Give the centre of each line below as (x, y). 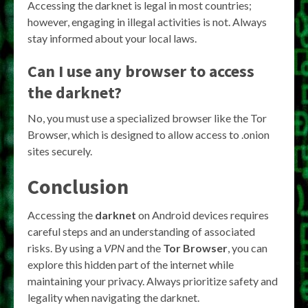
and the (144, 248)
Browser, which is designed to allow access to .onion (148, 135)
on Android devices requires (202, 215)
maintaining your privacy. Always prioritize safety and (153, 281)
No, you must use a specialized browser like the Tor (147, 118)
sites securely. (60, 151)
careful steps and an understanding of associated (141, 232)
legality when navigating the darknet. (113, 298)
